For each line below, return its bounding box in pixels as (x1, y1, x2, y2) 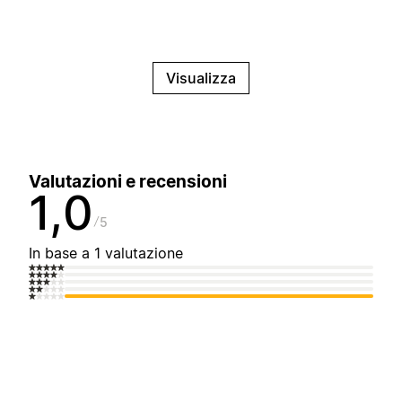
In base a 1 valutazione (29, 244, 183, 263)
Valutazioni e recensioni (29, 171, 227, 193)
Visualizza (166, 69, 236, 88)
